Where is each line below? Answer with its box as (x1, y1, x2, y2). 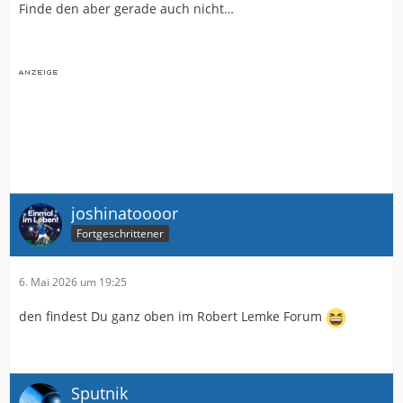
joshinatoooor (71, 201, 178, 224)
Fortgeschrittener (76, 226, 164, 242)
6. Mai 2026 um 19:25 (19, 273, 127, 290)
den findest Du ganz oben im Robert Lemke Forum (19, 307, 326, 325)
